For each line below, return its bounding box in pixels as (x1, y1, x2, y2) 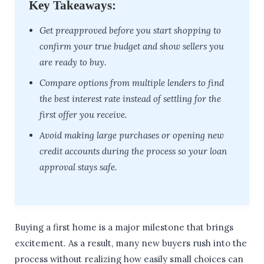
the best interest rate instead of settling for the (39, 93, 221, 104)
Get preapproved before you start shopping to (39, 24, 221, 36)
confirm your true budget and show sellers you (39, 40, 224, 52)
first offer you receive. (39, 108, 127, 120)
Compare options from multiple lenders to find (39, 77, 224, 88)
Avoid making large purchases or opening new (39, 129, 224, 141)
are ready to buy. (39, 56, 106, 68)
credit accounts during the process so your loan (39, 145, 227, 157)
